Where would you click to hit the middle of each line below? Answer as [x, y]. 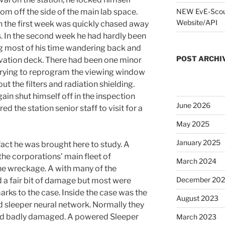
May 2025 [193, 124]
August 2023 [197, 198]
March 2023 [196, 217]
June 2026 [193, 105]
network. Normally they [101, 205]
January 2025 [198, 143]
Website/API [197, 23]
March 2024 [196, 161]
